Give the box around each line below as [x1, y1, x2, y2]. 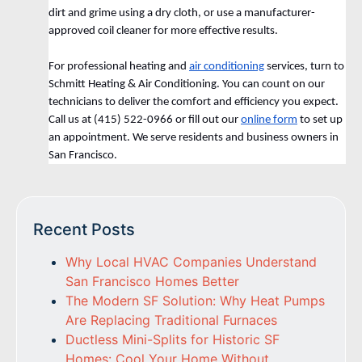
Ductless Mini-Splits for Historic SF [65, 331, 280, 348]
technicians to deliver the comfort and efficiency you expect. [48, 96, 339, 109]
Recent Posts [33, 220, 135, 240]
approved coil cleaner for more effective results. [48, 25, 278, 38]
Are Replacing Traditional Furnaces [65, 312, 277, 329]
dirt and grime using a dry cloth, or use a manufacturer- [48, 7, 315, 20]
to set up [297, 114, 343, 127]
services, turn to [264, 61, 344, 74]
